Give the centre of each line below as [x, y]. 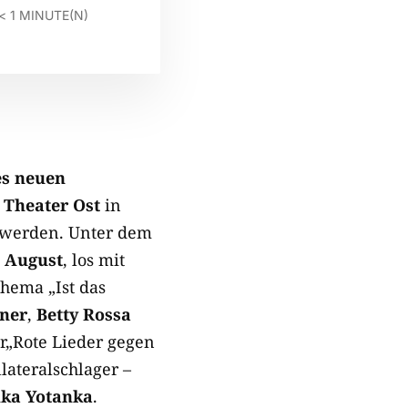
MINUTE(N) [53, 15]
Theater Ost [52, 205]
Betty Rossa [84, 314]
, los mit [94, 260]
